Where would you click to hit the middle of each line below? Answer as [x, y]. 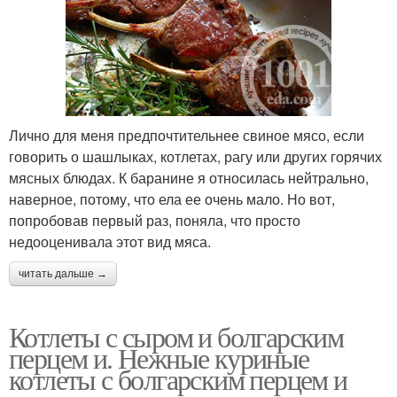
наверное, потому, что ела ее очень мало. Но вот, [172, 198]
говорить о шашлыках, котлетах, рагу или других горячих [195, 156]
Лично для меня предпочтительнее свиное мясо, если [187, 135]
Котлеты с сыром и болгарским [176, 336]
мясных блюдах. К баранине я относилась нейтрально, [189, 177]
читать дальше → [63, 273]
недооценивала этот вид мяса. [110, 241]
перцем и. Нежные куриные [159, 357]
